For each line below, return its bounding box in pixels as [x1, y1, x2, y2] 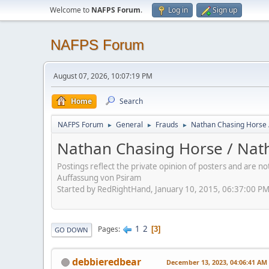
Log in [168, 5, 188, 15]
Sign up [213, 5, 237, 15]
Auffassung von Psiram [57, 172, 141, 183]
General [116, 119, 143, 130]
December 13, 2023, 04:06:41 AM [166, 257, 267, 267]
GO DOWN [55, 225, 88, 234]
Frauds [156, 119, 178, 130]
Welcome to [50, 5, 91, 15]
